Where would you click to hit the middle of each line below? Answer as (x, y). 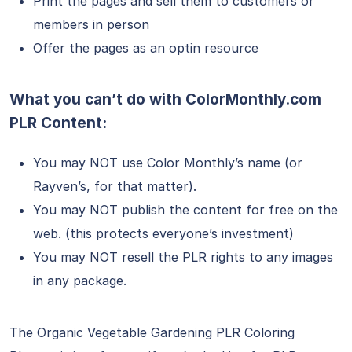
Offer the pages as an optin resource (146, 48)
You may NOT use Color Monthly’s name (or (168, 163)
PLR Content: (58, 123)
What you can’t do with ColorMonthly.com (165, 99)
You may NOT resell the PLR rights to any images (183, 257)
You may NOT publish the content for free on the (185, 210)
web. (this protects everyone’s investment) (163, 233)
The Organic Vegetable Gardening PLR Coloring (152, 332)
